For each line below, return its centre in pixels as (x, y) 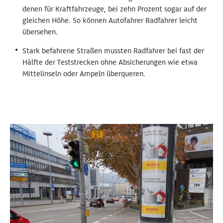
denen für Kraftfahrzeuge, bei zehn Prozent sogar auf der (114, 9)
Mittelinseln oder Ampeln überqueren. (84, 73)
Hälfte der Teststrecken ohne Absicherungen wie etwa (110, 62)
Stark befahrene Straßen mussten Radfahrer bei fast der (113, 51)
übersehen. (40, 32)
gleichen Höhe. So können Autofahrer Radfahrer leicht (110, 20)
